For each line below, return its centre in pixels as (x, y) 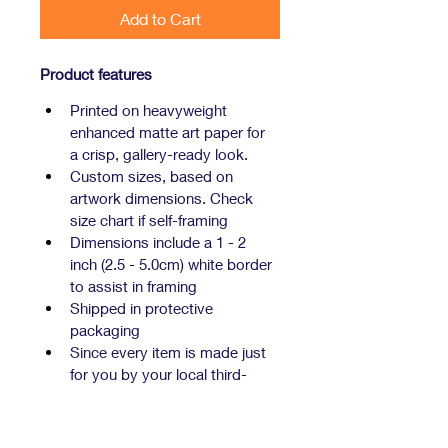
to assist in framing (133, 286)
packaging (105, 330)
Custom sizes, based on (153, 176)
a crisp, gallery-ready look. (159, 154)
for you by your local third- (158, 374)
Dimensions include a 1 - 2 (160, 242)
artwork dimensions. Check (163, 198)
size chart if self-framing (149, 220)
